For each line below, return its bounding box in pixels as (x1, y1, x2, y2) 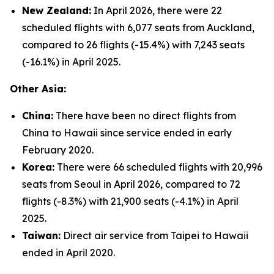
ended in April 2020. (22, 246, 115, 259)
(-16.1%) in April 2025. (22, 56, 120, 68)
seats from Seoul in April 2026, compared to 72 (22, 178, 240, 190)
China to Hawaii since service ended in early (22, 127, 232, 139)
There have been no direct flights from (53, 109, 236, 122)
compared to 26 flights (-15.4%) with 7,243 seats (22, 39, 245, 51)
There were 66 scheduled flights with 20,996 (54, 161, 262, 173)
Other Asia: (10, 83, 66, 95)
